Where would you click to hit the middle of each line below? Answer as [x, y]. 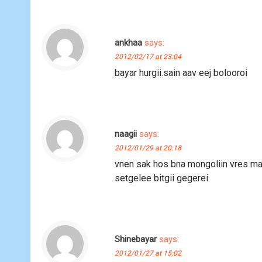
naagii [126, 134]
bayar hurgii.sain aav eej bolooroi [182, 73]
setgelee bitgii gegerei [162, 178]
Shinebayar [136, 239]
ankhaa [129, 42]
